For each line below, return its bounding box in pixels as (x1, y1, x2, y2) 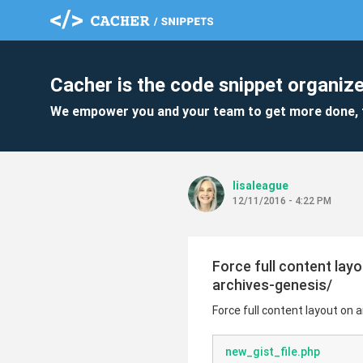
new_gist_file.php (225, 344, 320, 359)
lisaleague (233, 178, 288, 193)
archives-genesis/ (212, 275, 332, 294)
